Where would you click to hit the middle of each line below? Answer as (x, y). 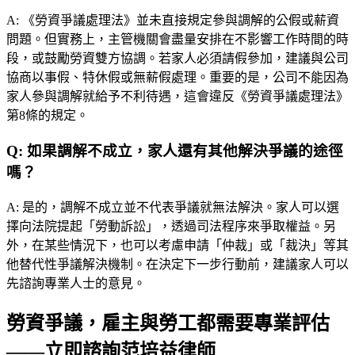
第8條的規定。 (48, 116)
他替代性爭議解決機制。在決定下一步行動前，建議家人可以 (177, 264)
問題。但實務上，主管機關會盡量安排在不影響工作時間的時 (177, 40)
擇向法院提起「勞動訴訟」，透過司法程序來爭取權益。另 (171, 226)
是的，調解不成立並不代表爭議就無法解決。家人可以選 (181, 207)
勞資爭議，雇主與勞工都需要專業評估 (168, 323)
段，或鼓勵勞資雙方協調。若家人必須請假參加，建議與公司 (177, 59)
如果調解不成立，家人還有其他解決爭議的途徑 (185, 151)
